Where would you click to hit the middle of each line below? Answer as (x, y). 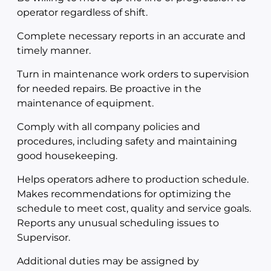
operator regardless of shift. (82, 12)
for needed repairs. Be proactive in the (109, 89)
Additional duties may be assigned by (108, 261)
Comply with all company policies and (109, 127)
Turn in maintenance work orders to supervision (133, 74)
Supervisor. (44, 237)
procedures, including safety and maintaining (127, 141)
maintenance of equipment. (85, 103)
